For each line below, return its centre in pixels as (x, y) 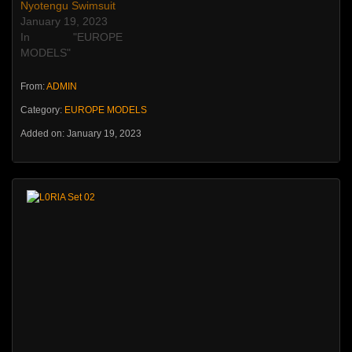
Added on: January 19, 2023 (81, 133)
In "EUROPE (72, 37)
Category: (42, 110)
